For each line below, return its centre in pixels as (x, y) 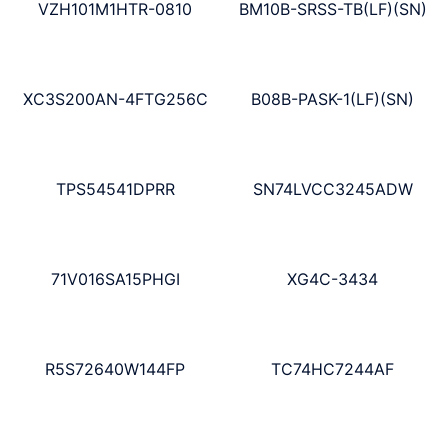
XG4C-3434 (333, 278)
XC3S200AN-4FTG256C (115, 99)
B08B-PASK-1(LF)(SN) (333, 99)
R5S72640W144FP (115, 368)
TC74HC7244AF (333, 368)
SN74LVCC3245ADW (332, 189)
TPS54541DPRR (115, 189)
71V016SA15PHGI (115, 278)
